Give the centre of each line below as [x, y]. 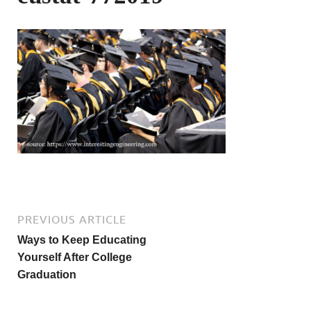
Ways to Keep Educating [82, 240]
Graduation [47, 275]
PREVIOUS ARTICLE [72, 219]
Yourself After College [75, 257]
